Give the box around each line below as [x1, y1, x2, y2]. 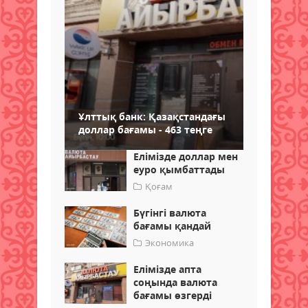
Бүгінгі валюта [133, 206, 206, 220]
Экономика [145, 236, 194, 250]
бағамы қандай [133, 219, 211, 233]
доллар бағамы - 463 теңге [78, 123, 212, 137]
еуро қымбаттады [133, 163, 225, 177]
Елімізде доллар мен [133, 150, 238, 164]
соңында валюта [133, 276, 217, 289]
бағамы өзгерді [133, 289, 212, 302]
